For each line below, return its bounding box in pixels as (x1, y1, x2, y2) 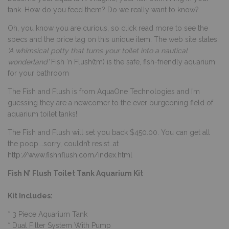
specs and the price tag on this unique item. (8, 35, 154, 43)
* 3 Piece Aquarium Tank (8, 210, 87, 218)
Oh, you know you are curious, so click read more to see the (8, 24, 208, 32)
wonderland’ (8, 57, 51, 66)
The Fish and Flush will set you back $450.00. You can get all (8, 128, 210, 136)
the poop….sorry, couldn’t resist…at (8, 139, 119, 148)
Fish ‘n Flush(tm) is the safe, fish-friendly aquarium (51, 57, 215, 66)
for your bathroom (8, 68, 69, 77)
